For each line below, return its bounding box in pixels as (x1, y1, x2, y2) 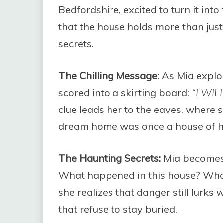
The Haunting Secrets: (58, 151, 161, 164)
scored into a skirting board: (58, 86, 192, 99)
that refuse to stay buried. (58, 202, 177, 215)
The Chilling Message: (58, 69, 159, 82)
